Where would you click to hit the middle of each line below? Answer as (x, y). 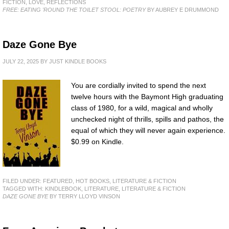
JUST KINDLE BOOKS (78, 61)
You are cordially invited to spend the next (139, 85)
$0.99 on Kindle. (97, 141)
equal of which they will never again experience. (148, 130)
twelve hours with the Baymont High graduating (147, 96)
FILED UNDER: (23, 181)
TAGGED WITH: (24, 188)
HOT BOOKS (93, 181)
